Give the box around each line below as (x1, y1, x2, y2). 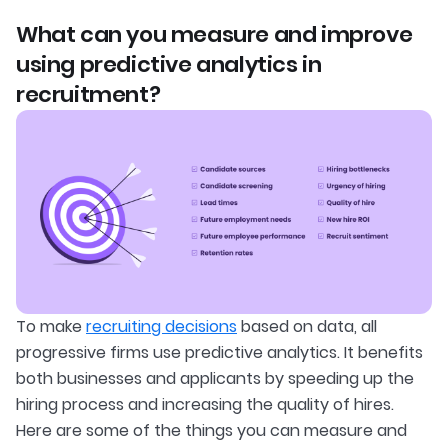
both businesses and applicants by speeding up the (16, 367, 414, 391)
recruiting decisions (86, 315, 237, 339)
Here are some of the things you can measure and (16, 419, 407, 443)
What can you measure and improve (16, 19, 413, 51)
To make (16, 315, 86, 339)
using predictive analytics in (16, 49, 322, 81)
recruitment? (16, 79, 161, 111)
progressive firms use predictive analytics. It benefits (16, 341, 423, 365)
